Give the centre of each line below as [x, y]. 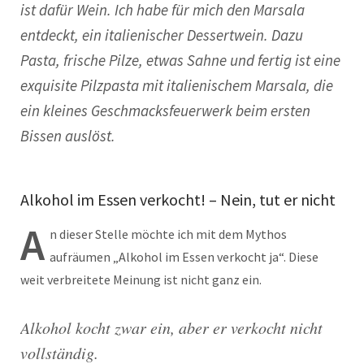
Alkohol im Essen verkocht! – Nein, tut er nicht [178, 200]
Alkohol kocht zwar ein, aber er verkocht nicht [171, 328]
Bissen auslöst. [68, 136]
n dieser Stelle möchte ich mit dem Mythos [168, 234]
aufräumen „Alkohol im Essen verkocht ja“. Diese [184, 257]
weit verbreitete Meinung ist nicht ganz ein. [141, 280]
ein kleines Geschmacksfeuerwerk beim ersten [165, 111]
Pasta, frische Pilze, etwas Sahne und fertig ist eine [180, 61]
